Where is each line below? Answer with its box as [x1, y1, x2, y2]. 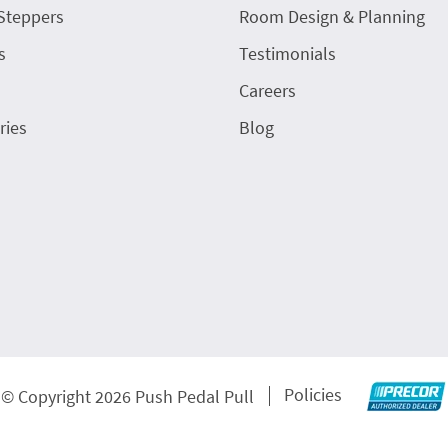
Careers [239, 79, 296, 103]
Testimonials [239, 42, 336, 66]
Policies [284, 383, 342, 407]
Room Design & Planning [239, 5, 425, 29]
